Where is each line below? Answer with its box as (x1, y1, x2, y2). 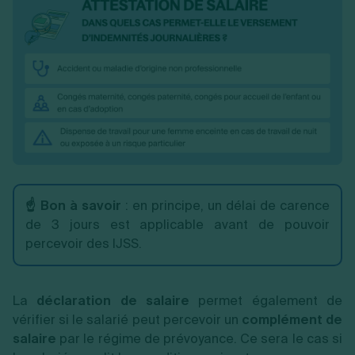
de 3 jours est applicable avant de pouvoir (25, 216, 330, 233)
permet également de (198, 292, 343, 309)
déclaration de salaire (28, 292, 199, 309)
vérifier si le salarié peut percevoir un (13, 311, 242, 328)
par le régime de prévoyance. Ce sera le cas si (56, 330, 342, 347)
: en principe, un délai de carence (125, 197, 330, 214)
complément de (241, 311, 342, 328)
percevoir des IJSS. (25, 235, 142, 252)
